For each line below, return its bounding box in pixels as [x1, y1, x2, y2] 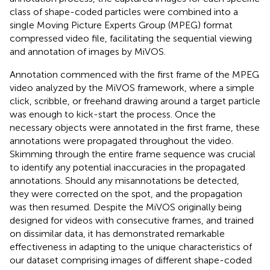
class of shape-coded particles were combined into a [10, 5, 238, 17]
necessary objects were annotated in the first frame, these [10, 121, 260, 133]
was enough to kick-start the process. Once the [10, 108, 216, 120]
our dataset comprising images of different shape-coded [10, 254, 252, 266]
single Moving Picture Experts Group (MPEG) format [10, 19, 233, 31]
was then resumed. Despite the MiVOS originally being [10, 201, 242, 213]
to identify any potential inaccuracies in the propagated [10, 161, 245, 173]
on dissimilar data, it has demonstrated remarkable [10, 227, 225, 239]
